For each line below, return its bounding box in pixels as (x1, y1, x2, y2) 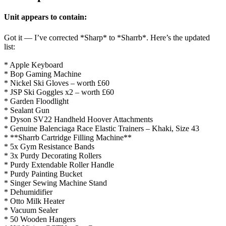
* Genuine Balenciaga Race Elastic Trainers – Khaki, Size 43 (4, 124, 199, 133)
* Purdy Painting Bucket (4, 169, 82, 178)
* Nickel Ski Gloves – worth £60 (4, 78, 109, 87)
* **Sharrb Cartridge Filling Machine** (4, 133, 132, 142)
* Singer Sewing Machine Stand (4, 178, 107, 187)
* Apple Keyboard (4, 60, 63, 69)
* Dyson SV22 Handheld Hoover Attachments (4, 115, 153, 124)
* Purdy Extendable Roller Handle (4, 160, 114, 169)
